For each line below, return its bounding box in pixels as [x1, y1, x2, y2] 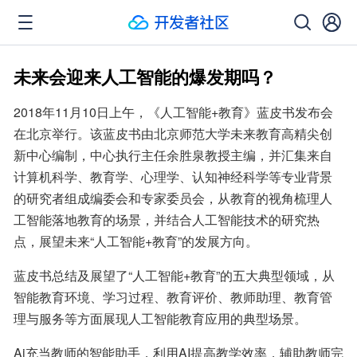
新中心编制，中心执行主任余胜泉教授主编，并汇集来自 [14, 146, 332, 164]
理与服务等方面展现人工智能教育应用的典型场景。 [14, 309, 307, 328]
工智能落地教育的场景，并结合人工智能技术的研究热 [14, 210, 320, 229]
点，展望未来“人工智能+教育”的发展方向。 [14, 232, 258, 250]
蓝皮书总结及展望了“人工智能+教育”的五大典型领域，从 [14, 266, 335, 284]
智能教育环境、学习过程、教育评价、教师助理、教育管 [14, 288, 332, 306]
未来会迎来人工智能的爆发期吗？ [14, 64, 277, 89]
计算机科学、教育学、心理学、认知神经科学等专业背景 [14, 167, 332, 186]
